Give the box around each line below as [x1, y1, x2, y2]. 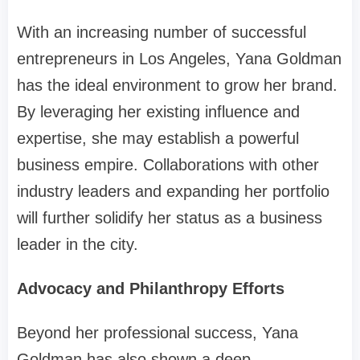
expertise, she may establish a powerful [17, 129, 299, 148]
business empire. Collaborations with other [17, 156, 319, 174]
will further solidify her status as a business [17, 209, 322, 227]
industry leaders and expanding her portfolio [17, 182, 329, 201]
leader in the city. [17, 235, 138, 254]
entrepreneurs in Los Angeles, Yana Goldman [17, 50, 342, 68]
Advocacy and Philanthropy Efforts [17, 280, 284, 298]
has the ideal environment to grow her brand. [17, 76, 337, 95]
